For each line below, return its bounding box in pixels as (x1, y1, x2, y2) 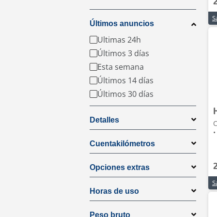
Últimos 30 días (97, 89, 154, 99)
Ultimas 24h (97, 34, 141, 45)
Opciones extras (90, 163, 150, 171)
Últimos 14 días (97, 75, 154, 86)
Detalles (90, 116, 119, 124)
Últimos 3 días (97, 48, 149, 59)
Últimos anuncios (90, 19, 154, 28)
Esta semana (97, 62, 144, 72)
